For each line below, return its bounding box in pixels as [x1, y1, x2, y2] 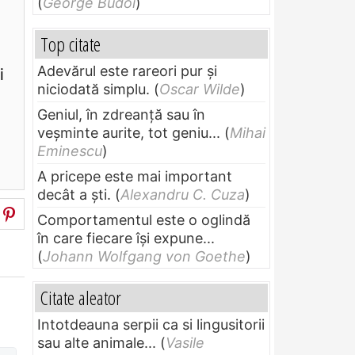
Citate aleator [40, 284, 121, 311]
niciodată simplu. [37, 80, 150, 97]
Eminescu [37, 142, 102, 159]
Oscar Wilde [159, 80, 240, 97]
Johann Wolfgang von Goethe [43, 247, 246, 265]
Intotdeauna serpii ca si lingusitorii [37, 315, 265, 333]
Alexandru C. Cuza [120, 185, 245, 203]
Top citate [40, 30, 101, 57]
